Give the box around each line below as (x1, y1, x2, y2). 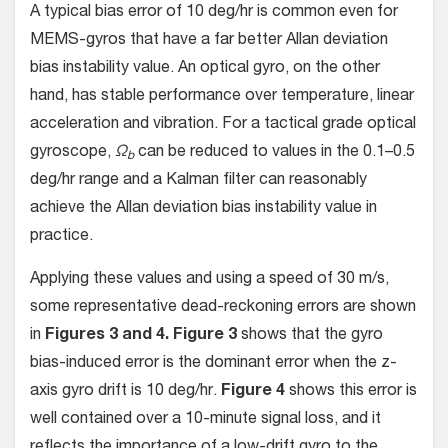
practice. (30, 229, 93, 246)
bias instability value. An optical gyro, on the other (30, 61, 380, 78)
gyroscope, (30, 145, 115, 162)
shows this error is (285, 384, 417, 401)
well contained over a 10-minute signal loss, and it (30, 412, 381, 429)
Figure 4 (221, 384, 285, 401)
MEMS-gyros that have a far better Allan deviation (30, 33, 388, 50)
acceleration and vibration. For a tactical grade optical (30, 117, 416, 134)
